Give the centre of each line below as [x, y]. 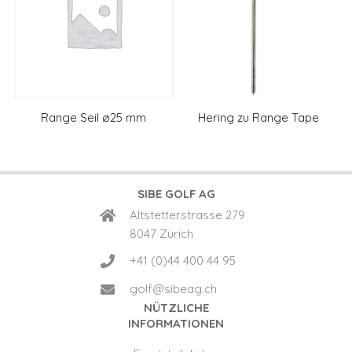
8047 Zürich [161, 233]
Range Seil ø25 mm [94, 118]
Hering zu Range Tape [258, 118]
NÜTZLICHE [176, 307]
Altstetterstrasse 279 [187, 214]
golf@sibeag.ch [173, 288]
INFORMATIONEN [176, 323]
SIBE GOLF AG [176, 193]
